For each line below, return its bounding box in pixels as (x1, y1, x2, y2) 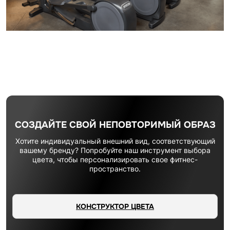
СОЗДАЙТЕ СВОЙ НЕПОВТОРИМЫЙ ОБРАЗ (14, 119, 216, 130)
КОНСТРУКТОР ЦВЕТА (76, 202, 154, 211)
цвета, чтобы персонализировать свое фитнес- (32, 155, 198, 164)
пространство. (89, 164, 141, 173)
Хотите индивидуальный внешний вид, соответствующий (15, 137, 215, 145)
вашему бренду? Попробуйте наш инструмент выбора (20, 146, 210, 155)
